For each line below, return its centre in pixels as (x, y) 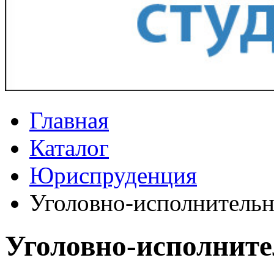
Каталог (69, 148)
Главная (69, 120)
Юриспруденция (113, 175)
